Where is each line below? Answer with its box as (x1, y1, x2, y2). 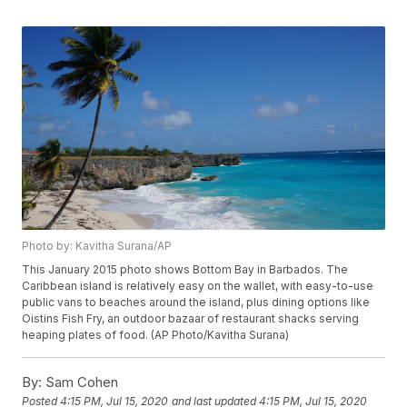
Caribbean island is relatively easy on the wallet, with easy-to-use (22, 279, 374, 293)
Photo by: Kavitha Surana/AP (22, 239, 173, 253)
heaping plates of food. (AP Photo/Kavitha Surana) (22, 328, 290, 342)
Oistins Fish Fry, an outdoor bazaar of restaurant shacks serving (22, 312, 360, 326)
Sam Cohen (42, 373, 119, 392)
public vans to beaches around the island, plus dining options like (22, 295, 371, 310)
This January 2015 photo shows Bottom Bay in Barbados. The (22, 263, 349, 277)
